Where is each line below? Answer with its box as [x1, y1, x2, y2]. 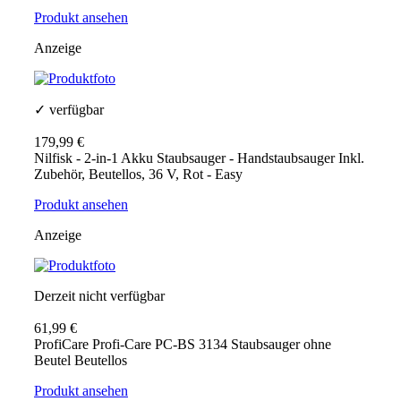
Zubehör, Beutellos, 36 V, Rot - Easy [34, 166, 243, 183]
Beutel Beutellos [34, 353, 127, 369]
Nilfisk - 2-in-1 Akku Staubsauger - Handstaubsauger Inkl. [34, 150, 364, 166]
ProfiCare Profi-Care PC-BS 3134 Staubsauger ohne [34, 337, 331, 353]
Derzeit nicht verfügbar [34, 288, 165, 304]
